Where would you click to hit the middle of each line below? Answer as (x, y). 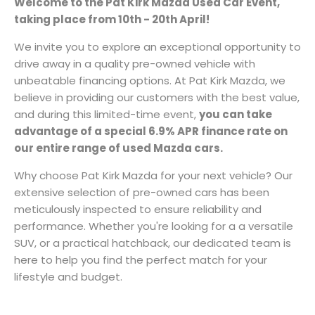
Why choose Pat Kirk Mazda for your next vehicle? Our (153, 175)
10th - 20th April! (164, 19)
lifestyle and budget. (68, 277)
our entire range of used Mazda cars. (118, 148)
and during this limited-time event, (107, 114)
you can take (236, 114)
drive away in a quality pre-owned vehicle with (135, 64)
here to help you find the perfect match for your (141, 260)
